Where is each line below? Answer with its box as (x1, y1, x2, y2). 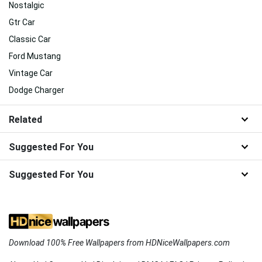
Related (9, 114, 42, 126)
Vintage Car (9, 68, 53, 78)
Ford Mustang (9, 51, 61, 61)
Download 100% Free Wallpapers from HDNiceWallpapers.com (9, 238, 230, 248)
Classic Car (9, 35, 51, 44)
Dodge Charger (9, 85, 64, 95)
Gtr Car (9, 18, 35, 27)
